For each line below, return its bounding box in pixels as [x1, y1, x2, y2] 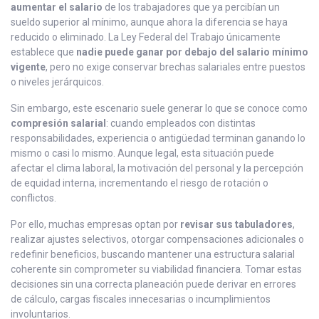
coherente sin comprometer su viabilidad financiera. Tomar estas [11, 263, 302, 276]
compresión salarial [11, 117, 106, 130]
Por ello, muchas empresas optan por [11, 219, 180, 231]
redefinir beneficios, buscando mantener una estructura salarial [11, 249, 295, 261]
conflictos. [11, 192, 56, 204]
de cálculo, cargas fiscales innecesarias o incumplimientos [11, 293, 271, 305]
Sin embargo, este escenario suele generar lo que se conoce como [11, 103, 308, 115]
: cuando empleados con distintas [106, 117, 256, 130]
